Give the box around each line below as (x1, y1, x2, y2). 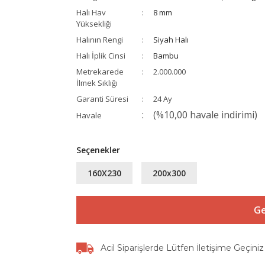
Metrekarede (76, 66, 124, 77)
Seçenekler (76, 144, 120, 156)
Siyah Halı (153, 34, 189, 45)
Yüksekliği (76, 18, 112, 29)
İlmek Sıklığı (76, 77, 118, 88)
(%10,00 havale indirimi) (153, 108, 257, 121)
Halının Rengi (76, 34, 123, 45)
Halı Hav (76, 7, 106, 18)
